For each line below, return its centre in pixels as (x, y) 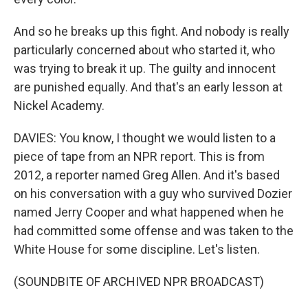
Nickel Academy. (59, 106)
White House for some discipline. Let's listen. (137, 249)
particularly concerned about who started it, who (144, 50)
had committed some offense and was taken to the (154, 231)
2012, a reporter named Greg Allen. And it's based (147, 175)
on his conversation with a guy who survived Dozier (153, 194)
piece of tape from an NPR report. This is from (139, 156)
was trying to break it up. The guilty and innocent (145, 68)
